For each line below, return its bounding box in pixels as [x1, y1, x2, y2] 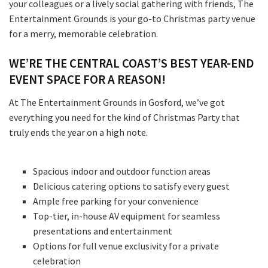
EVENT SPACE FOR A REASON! [9, 72, 166, 88]
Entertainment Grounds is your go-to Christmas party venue [9, 13, 255, 25]
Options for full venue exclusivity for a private [33, 240, 219, 252]
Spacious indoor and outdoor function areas [33, 165, 212, 178]
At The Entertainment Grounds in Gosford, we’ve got [9, 96, 225, 109]
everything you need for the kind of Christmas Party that [9, 111, 240, 124]
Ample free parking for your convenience [33, 195, 199, 208]
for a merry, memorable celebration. [9, 28, 158, 40]
